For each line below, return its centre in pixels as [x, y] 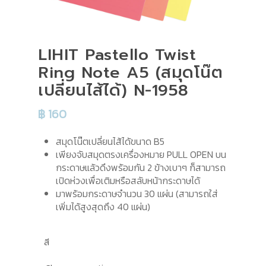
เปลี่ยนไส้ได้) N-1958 [113, 90]
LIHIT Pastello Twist [117, 55]
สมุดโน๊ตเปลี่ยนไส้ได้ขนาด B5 [110, 141]
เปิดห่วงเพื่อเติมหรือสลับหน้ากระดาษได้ [128, 180]
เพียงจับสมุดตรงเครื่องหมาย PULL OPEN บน [141, 154]
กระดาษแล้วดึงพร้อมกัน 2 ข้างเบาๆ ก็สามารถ [141, 167]
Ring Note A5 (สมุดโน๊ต [130, 72]
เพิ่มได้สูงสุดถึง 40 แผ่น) [103, 207]
